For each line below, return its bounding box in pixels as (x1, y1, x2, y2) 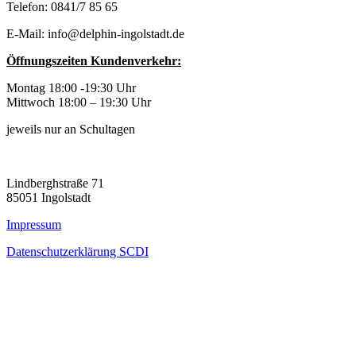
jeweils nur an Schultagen (6, 122, 135, 137)
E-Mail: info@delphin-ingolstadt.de (6, 27, 184, 41)
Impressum (6, 218, 61, 232)
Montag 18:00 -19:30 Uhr (6, 81, 136, 95)
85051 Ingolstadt (6, 191, 91, 205)
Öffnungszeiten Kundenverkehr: (6, 54, 181, 68)
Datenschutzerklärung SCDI (6, 245, 149, 259)
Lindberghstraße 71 (6, 176, 104, 191)
